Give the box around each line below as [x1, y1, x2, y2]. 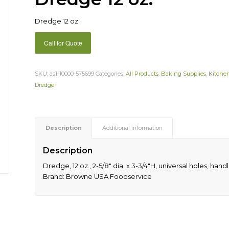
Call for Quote [43, 38, 82, 48]
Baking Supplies [161, 70, 207, 78]
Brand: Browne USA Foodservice [43, 172, 152, 181]
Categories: [96, 70, 126, 78]
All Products [126, 70, 159, 78]
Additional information [102, 125, 163, 132]
